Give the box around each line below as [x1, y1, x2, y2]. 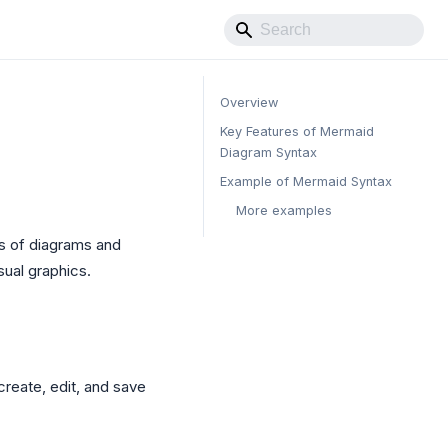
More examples [236, 203, 332, 218]
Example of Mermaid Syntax [220, 174, 392, 189]
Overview [220, 95, 278, 110]
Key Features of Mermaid [220, 124, 374, 139]
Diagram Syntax [220, 145, 317, 160]
